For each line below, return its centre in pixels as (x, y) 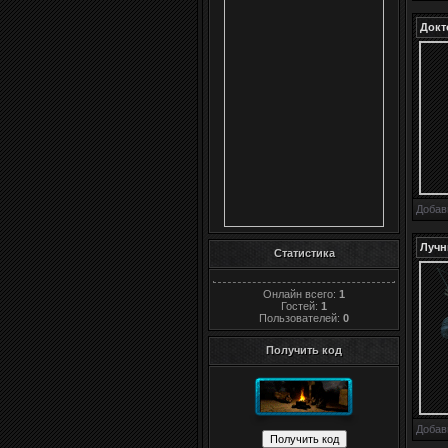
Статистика (304, 253)
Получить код (304, 349)
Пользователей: (301, 317)
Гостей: (301, 305)
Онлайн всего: (301, 293)
